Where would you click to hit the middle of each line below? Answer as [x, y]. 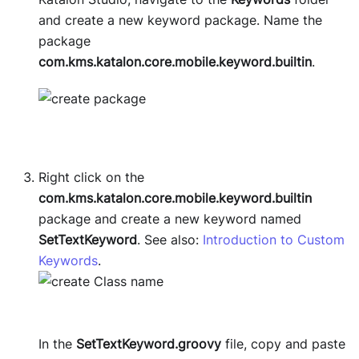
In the [57, 343]
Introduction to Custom [274, 239]
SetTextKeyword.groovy [149, 343]
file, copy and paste [283, 343]
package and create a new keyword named [170, 218]
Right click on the [91, 177]
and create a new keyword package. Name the [180, 20]
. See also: [170, 239]
